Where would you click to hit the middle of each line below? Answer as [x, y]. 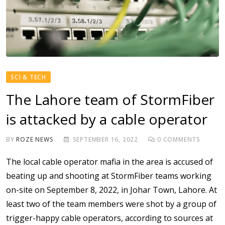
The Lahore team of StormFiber [110, 99]
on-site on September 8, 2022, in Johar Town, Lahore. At [111, 190]
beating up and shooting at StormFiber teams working [109, 176]
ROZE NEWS [35, 139]
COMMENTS [181, 139]
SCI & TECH [28, 77]
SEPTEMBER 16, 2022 [105, 139]
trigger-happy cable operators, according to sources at [109, 218]
